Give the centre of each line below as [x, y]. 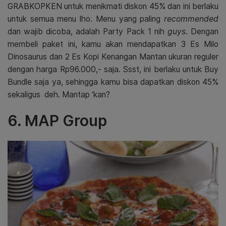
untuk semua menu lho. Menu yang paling [86, 19]
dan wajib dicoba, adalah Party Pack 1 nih [88, 31]
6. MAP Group [57, 120]
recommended [191, 19]
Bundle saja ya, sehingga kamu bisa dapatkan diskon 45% [113, 82]
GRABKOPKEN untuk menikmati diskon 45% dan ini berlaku [113, 6]
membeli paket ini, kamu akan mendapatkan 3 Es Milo [113, 44]
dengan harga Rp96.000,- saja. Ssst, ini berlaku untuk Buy [113, 69]
